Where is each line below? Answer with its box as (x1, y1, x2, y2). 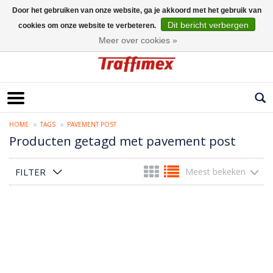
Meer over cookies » (99, 35, 177, 45)
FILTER (15, 166, 46, 179)
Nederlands (9, 27, 50, 38)
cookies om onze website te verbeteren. (18, 21, 158, 30)
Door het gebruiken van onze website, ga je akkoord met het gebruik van (12, 6, 261, 15)
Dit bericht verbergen (167, 20, 249, 30)
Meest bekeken (185, 166, 246, 178)
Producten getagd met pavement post (9, 132, 236, 150)
